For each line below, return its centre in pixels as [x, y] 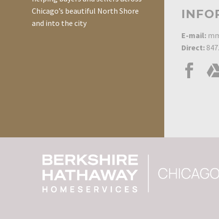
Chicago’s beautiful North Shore [85, 11]
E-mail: [194, 35]
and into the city [59, 23]
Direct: [193, 48]
